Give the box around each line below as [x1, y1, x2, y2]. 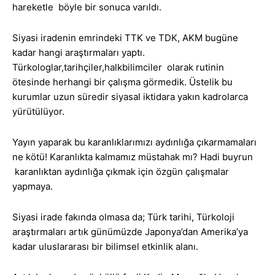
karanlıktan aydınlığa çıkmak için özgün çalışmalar [12, 166, 229, 178]
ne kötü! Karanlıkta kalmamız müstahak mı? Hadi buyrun [12, 151, 253, 163]
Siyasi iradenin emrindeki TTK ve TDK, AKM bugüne [12, 32, 238, 44]
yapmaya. [12, 180, 53, 193]
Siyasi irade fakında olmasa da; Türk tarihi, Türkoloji [12, 211, 234, 223]
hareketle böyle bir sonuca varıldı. [12, 1, 161, 14]
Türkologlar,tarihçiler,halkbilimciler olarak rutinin [12, 61, 224, 74]
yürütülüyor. [12, 106, 64, 118]
